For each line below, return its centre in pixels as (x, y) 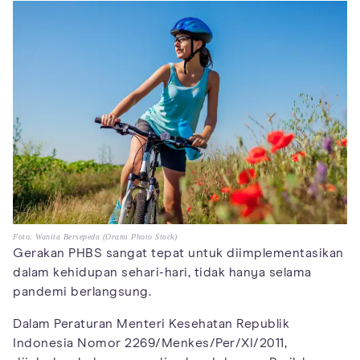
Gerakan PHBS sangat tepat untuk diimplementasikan (178, 253)
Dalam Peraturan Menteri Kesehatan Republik (151, 323)
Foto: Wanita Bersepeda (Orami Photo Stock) (95, 236)
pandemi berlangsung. (82, 291)
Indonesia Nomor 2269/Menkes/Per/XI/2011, (150, 343)
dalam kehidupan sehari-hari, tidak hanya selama (162, 272)
